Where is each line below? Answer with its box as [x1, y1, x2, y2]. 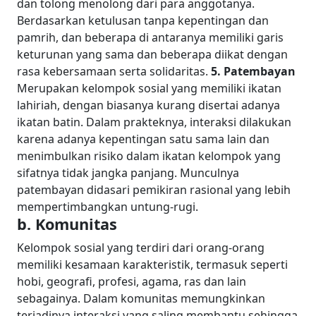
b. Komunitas [17, 213, 117, 234]
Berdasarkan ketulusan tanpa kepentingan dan [17, 12, 269, 28]
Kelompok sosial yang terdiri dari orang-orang [17, 239, 265, 255]
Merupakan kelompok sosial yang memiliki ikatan [17, 80, 281, 96]
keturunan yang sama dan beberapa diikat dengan [17, 46, 288, 62]
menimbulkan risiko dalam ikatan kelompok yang [17, 147, 281, 164]
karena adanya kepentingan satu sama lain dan [17, 130, 269, 147]
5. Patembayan [211, 63, 296, 79]
